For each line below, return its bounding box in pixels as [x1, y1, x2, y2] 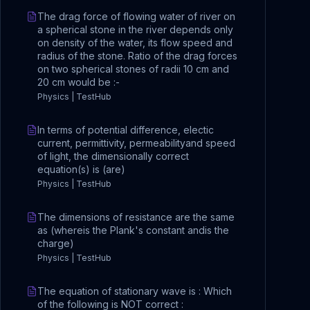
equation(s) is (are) [37, 163, 125, 175]
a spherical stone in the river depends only [37, 24, 233, 35]
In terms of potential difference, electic [37, 124, 214, 136]
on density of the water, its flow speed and [37, 37, 232, 48]
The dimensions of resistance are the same [37, 211, 235, 223]
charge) [37, 237, 74, 249]
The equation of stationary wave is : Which [37, 285, 232, 297]
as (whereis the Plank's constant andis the [37, 224, 229, 236]
